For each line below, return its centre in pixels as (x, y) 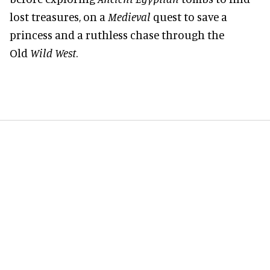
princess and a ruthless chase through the (117, 34)
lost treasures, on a (59, 16)
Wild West (53, 52)
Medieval (129, 16)
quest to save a (189, 16)
